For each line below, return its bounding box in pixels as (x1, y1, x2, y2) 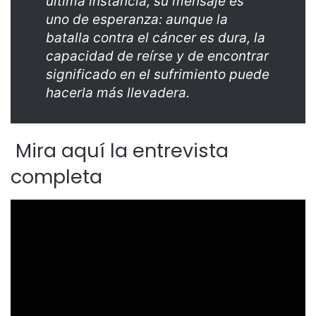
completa (11, 164, 102, 190)
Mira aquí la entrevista (11, 138, 229, 164)
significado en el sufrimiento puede (46, 66, 269, 83)
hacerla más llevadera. (46, 85, 190, 102)
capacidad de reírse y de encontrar (46, 48, 269, 65)
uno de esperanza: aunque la (46, 11, 228, 28)
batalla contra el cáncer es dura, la (46, 30, 265, 47)
